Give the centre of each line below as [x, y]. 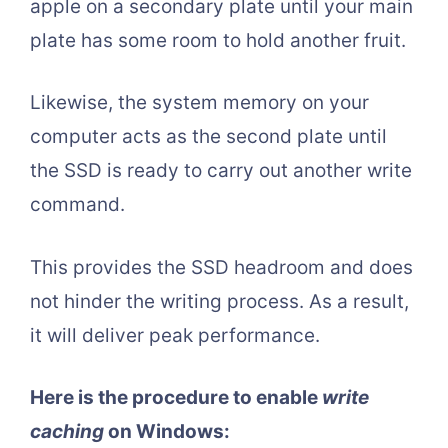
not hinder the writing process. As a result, [219, 301]
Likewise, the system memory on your [199, 103]
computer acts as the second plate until [208, 137]
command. [77, 205]
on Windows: [167, 432]
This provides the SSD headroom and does [221, 267]
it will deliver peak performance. [175, 335]
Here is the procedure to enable [176, 398]
